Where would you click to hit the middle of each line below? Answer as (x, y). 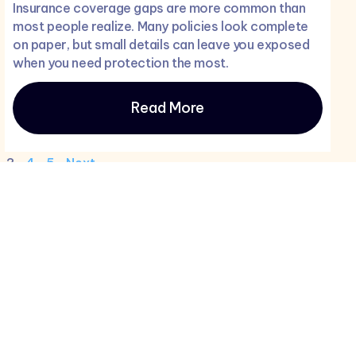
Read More (168, 108)
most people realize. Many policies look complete (161, 27)
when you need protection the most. (121, 63)
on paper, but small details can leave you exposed (161, 45)
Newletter (140, 321)
